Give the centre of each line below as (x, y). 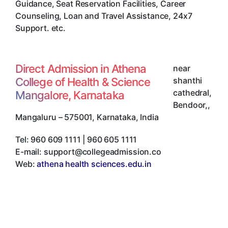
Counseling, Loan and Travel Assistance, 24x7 (104, 16)
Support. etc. (41, 28)
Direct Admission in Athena (81, 68)
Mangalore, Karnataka (70, 95)
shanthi (188, 80)
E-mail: (30, 151)
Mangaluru (36, 117)
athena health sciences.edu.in (94, 164)
